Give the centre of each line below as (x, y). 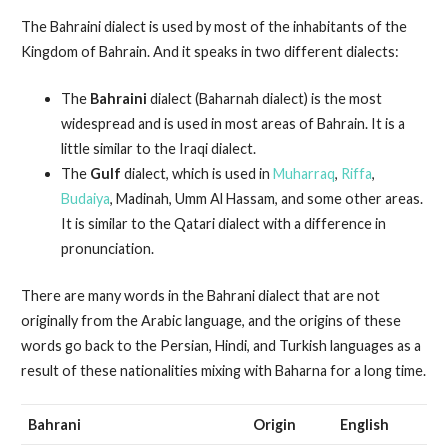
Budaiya (85, 199)
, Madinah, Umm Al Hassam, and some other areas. (266, 199)
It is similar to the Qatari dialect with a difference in (223, 224)
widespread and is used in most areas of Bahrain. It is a (232, 124)
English (364, 425)
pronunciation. (107, 249)
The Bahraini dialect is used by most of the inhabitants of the (213, 27)
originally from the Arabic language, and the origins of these (210, 320)
